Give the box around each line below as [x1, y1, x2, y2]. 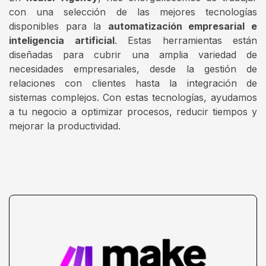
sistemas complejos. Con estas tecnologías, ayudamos [9, 91, 257, 103]
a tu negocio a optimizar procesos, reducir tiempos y [9, 105, 257, 118]
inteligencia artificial [9, 34, 115, 46]
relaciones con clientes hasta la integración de [9, 77, 257, 89]
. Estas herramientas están [114, 34, 257, 46]
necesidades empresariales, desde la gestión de [9, 62, 257, 75]
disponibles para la [9, 20, 108, 32]
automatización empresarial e [107, 20, 258, 32]
